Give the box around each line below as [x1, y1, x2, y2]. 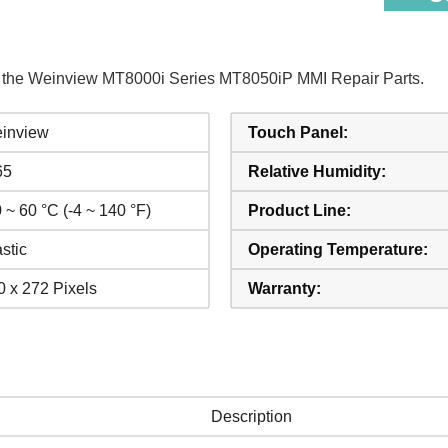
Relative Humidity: [248, 163, 386, 180]
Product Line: [248, 202, 351, 219]
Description [211, 408, 292, 425]
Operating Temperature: [248, 241, 428, 258]
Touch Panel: [248, 124, 348, 141]
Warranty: [248, 280, 321, 297]
